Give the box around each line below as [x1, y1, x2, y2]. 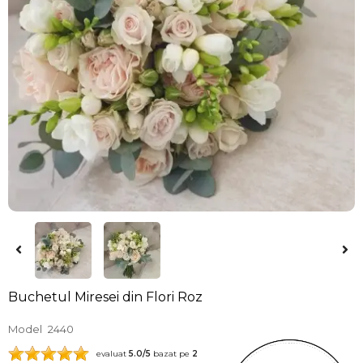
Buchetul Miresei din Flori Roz [8, 288, 203, 305]
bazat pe [151, 348, 192, 360]
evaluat [89, 348, 129, 360]
